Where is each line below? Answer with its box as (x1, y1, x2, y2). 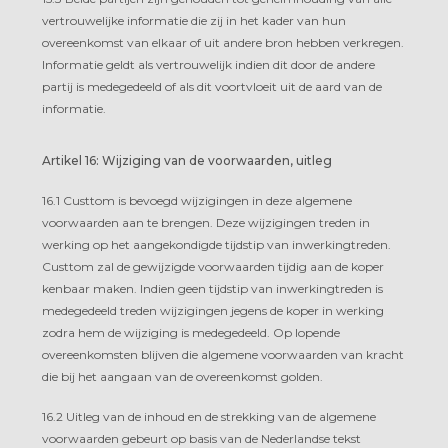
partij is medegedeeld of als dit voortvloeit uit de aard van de (42, 78, 382, 94)
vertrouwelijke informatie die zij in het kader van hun (42, 12, 346, 28)
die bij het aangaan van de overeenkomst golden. (42, 368, 323, 384)
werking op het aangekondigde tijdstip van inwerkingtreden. (42, 236, 391, 252)
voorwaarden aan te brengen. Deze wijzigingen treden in (42, 214, 370, 230)
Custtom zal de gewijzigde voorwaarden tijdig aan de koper (42, 258, 384, 274)
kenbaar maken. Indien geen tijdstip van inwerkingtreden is (42, 280, 383, 296)
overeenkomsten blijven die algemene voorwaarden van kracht (42, 346, 404, 362)
